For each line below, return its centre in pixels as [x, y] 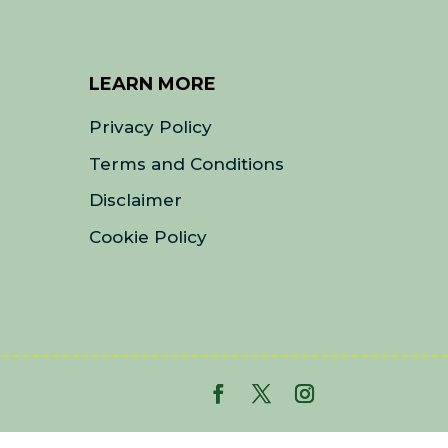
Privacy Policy [151, 127]
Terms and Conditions [187, 163]
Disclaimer [136, 200]
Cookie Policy [148, 236]
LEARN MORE [153, 84]
